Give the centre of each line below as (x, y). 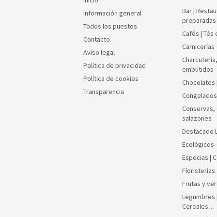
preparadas (199, 21)
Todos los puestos (110, 26)
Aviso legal (99, 53)
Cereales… (198, 207)
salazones (197, 118)
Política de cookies (111, 79)
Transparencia (104, 92)
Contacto (97, 39)
